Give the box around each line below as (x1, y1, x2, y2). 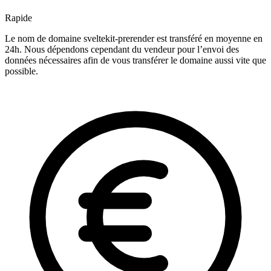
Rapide (5, 13, 32, 24)
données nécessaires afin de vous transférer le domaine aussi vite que (5, 55, 266, 66)
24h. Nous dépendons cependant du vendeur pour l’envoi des (5, 44, 239, 55)
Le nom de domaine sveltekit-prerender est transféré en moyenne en (5, 33, 263, 44)
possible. (5, 66, 38, 77)
